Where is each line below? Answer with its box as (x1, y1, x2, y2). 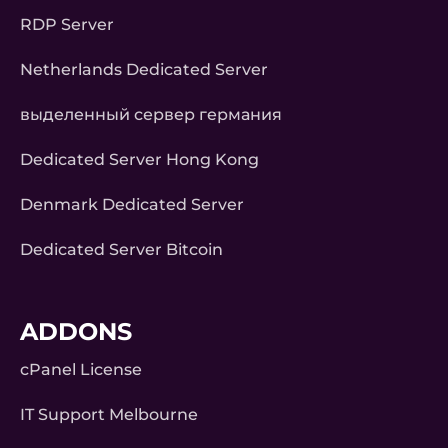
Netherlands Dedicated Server (20, 60, 268, 80)
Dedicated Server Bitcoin (20, 240, 223, 260)
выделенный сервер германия (20, 105, 282, 125)
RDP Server (20, 15, 114, 35)
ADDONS (20, 317, 132, 347)
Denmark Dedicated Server (20, 195, 244, 215)
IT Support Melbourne (20, 405, 198, 425)
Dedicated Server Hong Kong (20, 150, 259, 170)
